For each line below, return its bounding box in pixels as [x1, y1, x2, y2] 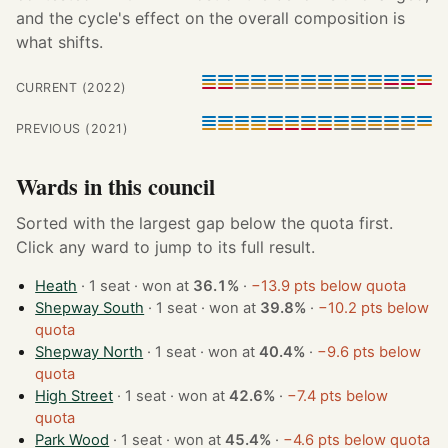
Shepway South [35, 299, 145, 318]
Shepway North [35, 343, 144, 362]
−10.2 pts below [318, 299, 430, 318]
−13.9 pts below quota [251, 277, 407, 296]
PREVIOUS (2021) [16, 121, 129, 137]
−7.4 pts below [287, 387, 389, 406]
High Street [35, 387, 114, 406]
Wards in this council [16, 170, 215, 204]
